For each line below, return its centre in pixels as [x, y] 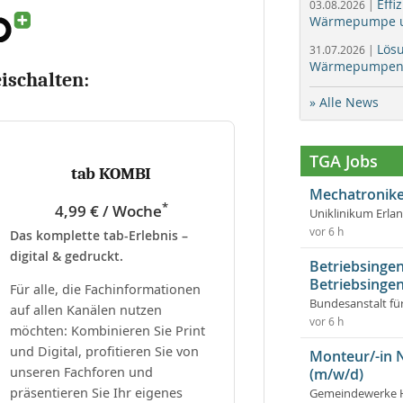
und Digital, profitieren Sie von [104, 351]
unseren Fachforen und [81, 372]
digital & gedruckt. [67, 255]
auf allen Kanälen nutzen [86, 309]
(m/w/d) [336, 374]
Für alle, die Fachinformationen [105, 289]
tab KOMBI [111, 173]
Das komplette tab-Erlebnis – [99, 235]
